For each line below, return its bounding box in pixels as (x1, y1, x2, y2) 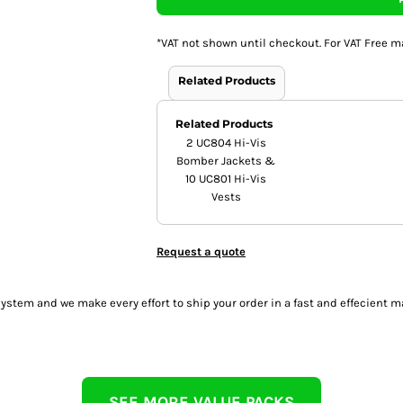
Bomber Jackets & (176, 153, 275, 167)
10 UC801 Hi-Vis (185, 171, 266, 185)
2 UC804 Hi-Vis (185, 135, 266, 149)
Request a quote (157, 244, 246, 258)
